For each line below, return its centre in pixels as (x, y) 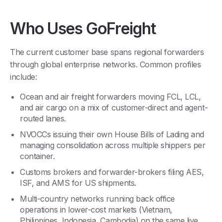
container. (37, 156)
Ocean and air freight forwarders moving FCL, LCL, (111, 96)
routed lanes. (43, 118)
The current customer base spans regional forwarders (107, 52)
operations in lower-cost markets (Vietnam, (96, 209)
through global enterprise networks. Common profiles (106, 64)
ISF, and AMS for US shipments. (78, 183)
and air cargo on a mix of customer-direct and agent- (114, 107)
